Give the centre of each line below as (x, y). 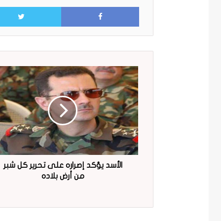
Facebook (47, 6)
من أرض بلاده (63, 176)
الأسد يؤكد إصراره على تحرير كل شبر (63, 165)
